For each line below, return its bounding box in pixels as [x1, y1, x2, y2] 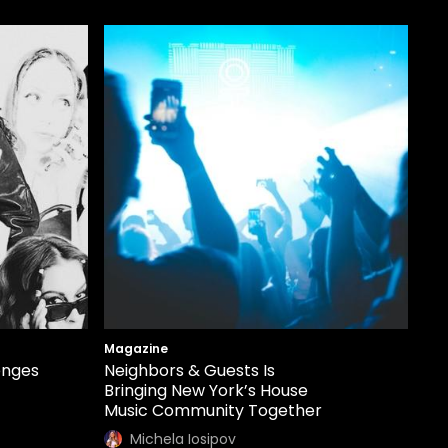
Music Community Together [104, 399, 322, 422]
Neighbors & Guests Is [104, 359, 275, 382]
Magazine [104, 340, 168, 357]
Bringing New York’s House [104, 379, 308, 402]
